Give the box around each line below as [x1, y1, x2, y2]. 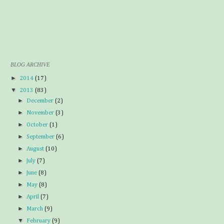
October [26, 122, 50, 128]
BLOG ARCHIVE [10, 61, 50, 67]
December [26, 98, 55, 104]
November [26, 110, 56, 116]
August [26, 146, 46, 152]
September [26, 134, 56, 140]
